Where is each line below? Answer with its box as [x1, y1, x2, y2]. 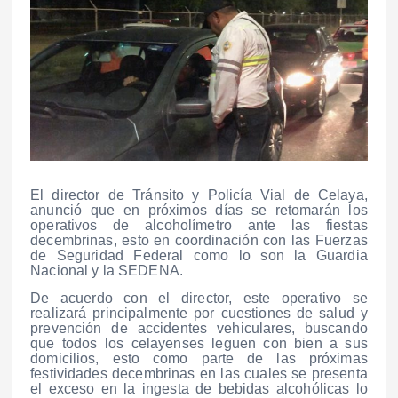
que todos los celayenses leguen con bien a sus [30, 335, 368, 351]
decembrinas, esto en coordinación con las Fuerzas [30, 232, 368, 248]
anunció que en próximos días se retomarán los [30, 202, 368, 218]
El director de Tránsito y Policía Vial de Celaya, [30, 187, 368, 203]
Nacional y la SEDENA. [30, 262, 184, 278]
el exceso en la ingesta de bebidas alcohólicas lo [30, 380, 368, 396]
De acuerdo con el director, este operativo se [30, 290, 368, 306]
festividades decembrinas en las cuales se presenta [30, 365, 368, 381]
